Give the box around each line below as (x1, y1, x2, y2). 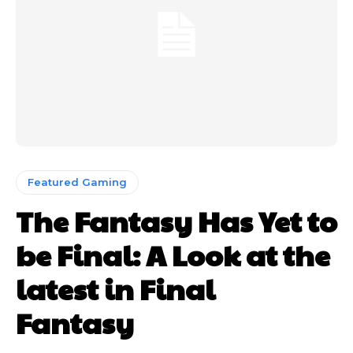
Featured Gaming (28, 176, 127, 189)
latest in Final (16, 269, 215, 309)
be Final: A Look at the (16, 235, 330, 275)
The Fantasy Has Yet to (16, 201, 337, 241)
